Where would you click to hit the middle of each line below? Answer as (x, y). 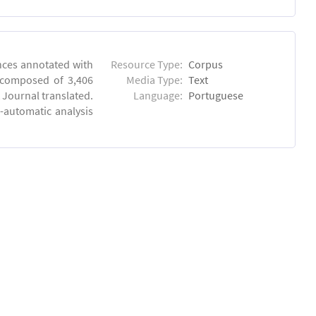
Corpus (206, 64)
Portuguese (216, 95)
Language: (158, 95)
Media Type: (155, 79)
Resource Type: (147, 64)
